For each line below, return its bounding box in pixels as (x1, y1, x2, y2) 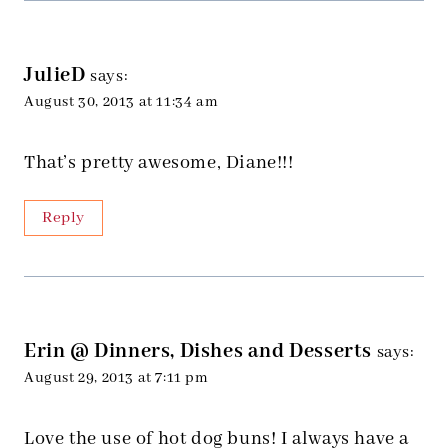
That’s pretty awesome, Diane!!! (24, 151, 294, 176)
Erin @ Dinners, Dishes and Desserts (24, 338, 372, 366)
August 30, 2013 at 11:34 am (24, 93, 219, 112)
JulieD (24, 62, 86, 90)
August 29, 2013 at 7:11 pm (24, 369, 209, 388)
